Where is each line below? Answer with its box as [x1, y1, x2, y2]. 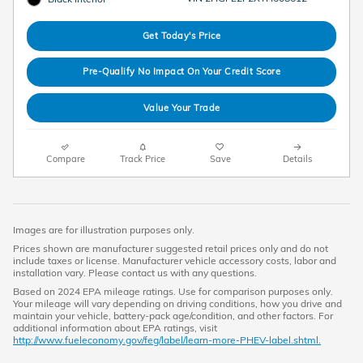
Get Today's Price [142, 29, 221, 41]
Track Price [120, 153, 166, 165]
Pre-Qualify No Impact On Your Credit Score [83, 66, 280, 78]
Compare [45, 153, 85, 165]
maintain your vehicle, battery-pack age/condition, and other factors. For [13, 310, 333, 322]
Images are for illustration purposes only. [13, 224, 194, 237]
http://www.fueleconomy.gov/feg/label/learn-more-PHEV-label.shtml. [13, 334, 321, 347]
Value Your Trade [143, 101, 220, 113]
